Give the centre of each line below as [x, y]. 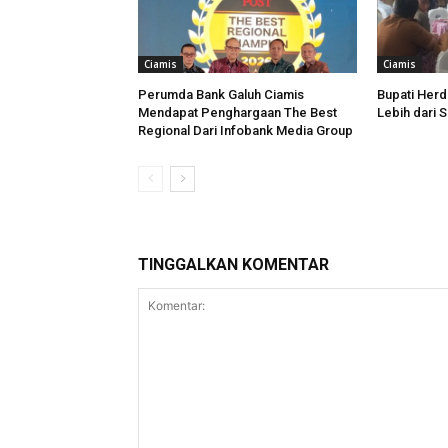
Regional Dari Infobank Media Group [245, 131]
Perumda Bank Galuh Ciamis [221, 95]
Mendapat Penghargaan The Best [237, 113]
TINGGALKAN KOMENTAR [233, 265]
